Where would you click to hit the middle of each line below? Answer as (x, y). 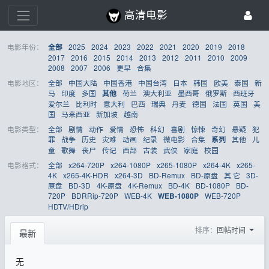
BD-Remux (167, 175)
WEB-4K (138, 195)
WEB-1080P (179, 196)
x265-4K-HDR (86, 175)
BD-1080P (213, 185)
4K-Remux (145, 185)
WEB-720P (223, 195)
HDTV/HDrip (68, 206)
